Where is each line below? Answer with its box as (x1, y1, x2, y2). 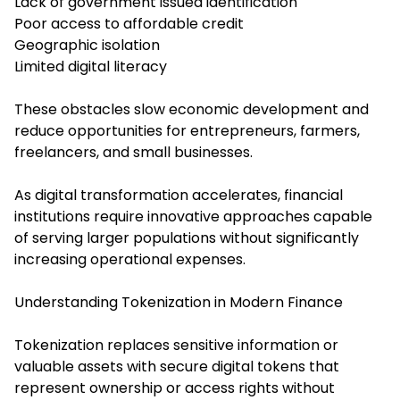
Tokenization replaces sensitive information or (14, 335, 338, 356)
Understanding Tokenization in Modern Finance (14, 292, 343, 313)
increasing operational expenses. (14, 249, 246, 271)
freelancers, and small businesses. (14, 142, 253, 163)
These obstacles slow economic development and (14, 99, 369, 121)
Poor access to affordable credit (14, 13, 244, 35)
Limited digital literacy (14, 56, 167, 78)
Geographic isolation (14, 35, 160, 56)
